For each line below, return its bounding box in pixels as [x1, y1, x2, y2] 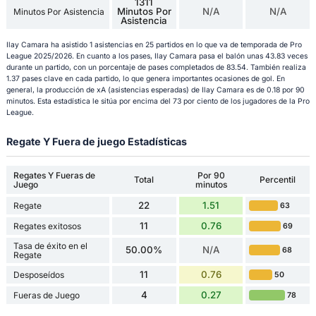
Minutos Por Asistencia [13, 6, 104, 18]
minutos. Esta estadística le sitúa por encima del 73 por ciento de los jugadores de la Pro [6, 96, 310, 106]
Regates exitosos [13, 220, 81, 231]
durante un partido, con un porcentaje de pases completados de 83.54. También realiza [6, 62, 306, 72]
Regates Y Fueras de [13, 169, 95, 181]
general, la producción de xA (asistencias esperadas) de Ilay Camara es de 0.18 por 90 [6, 85, 305, 95]
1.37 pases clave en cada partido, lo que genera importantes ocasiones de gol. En [6, 73, 285, 83]
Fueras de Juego [13, 289, 80, 300]
